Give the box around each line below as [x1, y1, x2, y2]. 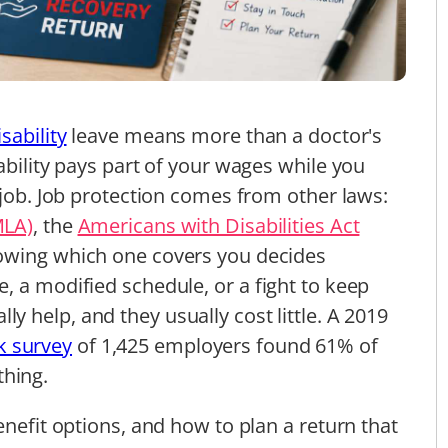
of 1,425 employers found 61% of [72, 331, 378, 359]
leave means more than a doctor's [66, 121, 383, 149]
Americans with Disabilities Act [77, 211, 360, 239]
